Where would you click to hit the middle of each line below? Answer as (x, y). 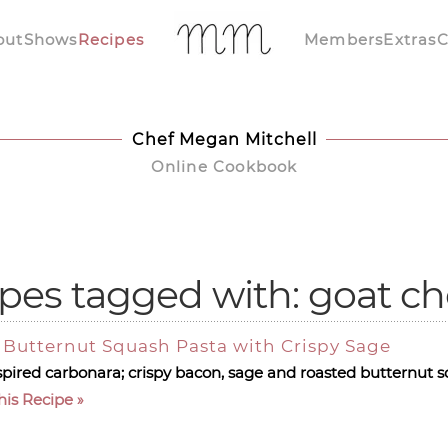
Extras (410, 39)
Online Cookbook (224, 166)
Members (344, 39)
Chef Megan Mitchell (224, 139)
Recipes (110, 39)
